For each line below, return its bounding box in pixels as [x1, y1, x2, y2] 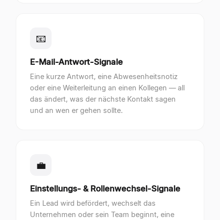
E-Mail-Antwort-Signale [30, 57, 123, 67]
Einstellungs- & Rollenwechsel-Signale [30, 184, 180, 193]
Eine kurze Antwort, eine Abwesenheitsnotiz [30, 72, 178, 81]
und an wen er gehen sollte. [30, 106, 123, 114]
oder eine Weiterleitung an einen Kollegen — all [30, 83, 185, 92]
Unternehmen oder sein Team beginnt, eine [30, 210, 174, 219]
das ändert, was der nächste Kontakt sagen [30, 95, 176, 103]
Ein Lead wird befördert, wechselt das [30, 199, 156, 207]
